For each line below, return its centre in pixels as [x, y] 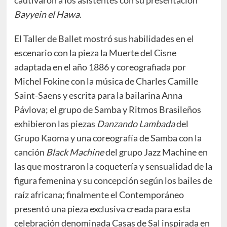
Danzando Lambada [136, 124]
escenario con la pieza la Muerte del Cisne [95, 53]
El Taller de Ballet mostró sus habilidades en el [104, 39]
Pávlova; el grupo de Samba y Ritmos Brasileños [107, 110]
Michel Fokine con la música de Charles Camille [106, 81]
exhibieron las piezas [55, 124]
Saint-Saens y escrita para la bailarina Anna [98, 96]
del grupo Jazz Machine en [156, 152]
